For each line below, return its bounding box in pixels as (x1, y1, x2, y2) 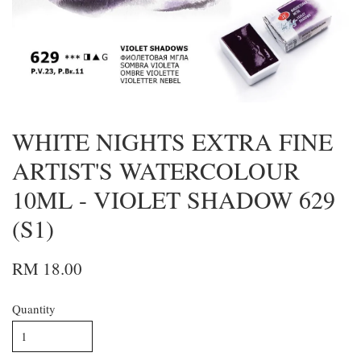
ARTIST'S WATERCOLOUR (12, 154, 300, 187)
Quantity (12, 301, 56, 317)
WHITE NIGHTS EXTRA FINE (12, 125, 333, 158)
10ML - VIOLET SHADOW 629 (12, 183, 335, 216)
